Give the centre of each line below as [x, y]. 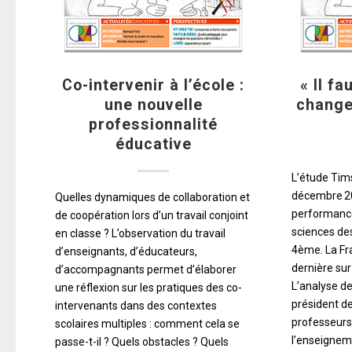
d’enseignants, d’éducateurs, [126, 251]
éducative [153, 144]
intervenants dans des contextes [136, 305]
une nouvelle [153, 104]
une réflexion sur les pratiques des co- [148, 287]
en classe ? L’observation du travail [140, 233]
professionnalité [154, 124]
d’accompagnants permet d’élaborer [146, 269]
